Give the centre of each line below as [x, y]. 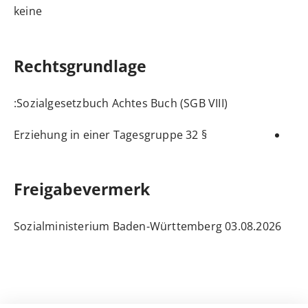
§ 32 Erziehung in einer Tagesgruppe [203, 134]
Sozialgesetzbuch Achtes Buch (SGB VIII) [122, 103]
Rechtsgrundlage [80, 66]
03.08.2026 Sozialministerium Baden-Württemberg [253, 226]
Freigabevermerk [82, 189]
